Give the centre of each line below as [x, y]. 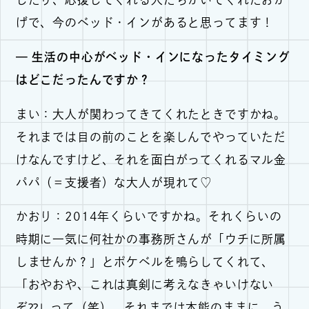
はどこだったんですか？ [83, 79]
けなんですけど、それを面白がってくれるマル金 [151, 159]
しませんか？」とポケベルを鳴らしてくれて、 [145, 262]
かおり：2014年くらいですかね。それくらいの [149, 217]
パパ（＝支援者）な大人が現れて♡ [114, 182]
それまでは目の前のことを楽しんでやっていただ [151, 137]
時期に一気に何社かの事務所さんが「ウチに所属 [151, 239]
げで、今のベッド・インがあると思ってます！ [145, 23]
